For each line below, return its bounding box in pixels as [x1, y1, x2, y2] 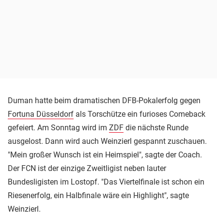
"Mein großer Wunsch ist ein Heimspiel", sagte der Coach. [8, 150, 202, 160]
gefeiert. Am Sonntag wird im [8, 123, 109, 133]
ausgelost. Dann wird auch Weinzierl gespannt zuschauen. [8, 137, 207, 146]
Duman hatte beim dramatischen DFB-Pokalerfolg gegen [8, 96, 201, 106]
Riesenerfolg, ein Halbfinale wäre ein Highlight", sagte [8, 191, 189, 201]
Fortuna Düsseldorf [8, 109, 74, 119]
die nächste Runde [124, 123, 188, 133]
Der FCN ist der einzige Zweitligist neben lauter [8, 164, 166, 173]
